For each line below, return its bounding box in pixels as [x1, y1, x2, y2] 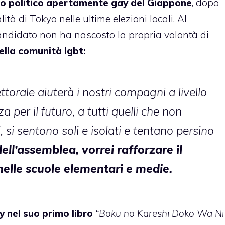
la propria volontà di [115, 28, 209, 41]
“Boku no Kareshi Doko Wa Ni [95, 207, 224, 220]
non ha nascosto [40, 28, 115, 41]
